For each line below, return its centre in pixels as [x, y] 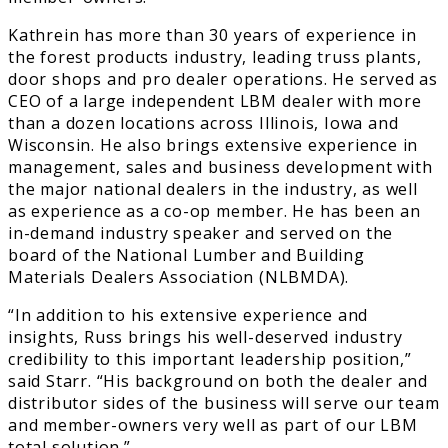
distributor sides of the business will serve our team [224, 402]
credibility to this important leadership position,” [210, 358]
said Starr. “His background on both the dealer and [218, 380]
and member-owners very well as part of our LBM [213, 424]
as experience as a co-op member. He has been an [214, 210]
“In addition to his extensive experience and [188, 314]
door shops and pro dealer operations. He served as [223, 78]
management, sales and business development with [220, 166]
